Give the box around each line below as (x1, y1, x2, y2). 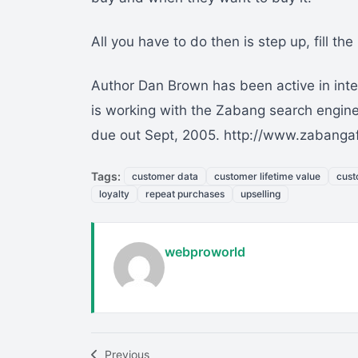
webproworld (165, 244, 245, 261)
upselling (241, 187, 280, 200)
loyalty (99, 187, 129, 200)
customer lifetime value (214, 169, 320, 182)
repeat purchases (145, 187, 225, 200)
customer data (132, 169, 198, 182)
